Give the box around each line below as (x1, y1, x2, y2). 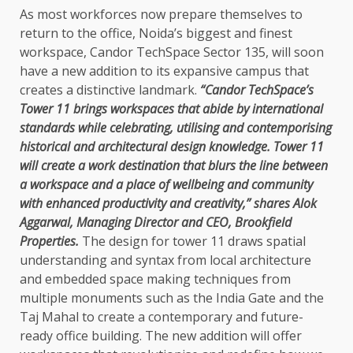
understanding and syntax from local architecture (20, 251, 311, 269)
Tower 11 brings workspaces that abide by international (20, 100, 323, 118)
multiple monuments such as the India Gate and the (20, 289, 324, 307)
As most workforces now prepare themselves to (20, 6, 303, 24)
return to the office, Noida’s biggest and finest (20, 24, 292, 43)
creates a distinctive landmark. (20, 81, 200, 99)
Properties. (20, 232, 79, 251)
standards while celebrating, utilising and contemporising (20, 119, 332, 137)
